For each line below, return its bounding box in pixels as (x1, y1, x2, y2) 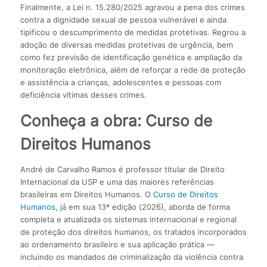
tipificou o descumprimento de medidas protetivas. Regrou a (20, 27, 246, 37)
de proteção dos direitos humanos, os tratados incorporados (20, 226, 247, 237)
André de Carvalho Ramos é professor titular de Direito (20, 164, 225, 174)
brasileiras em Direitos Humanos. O (20, 189, 153, 199)
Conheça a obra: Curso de (20, 111, 212, 130)
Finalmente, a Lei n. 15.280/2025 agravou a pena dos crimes (20, 2, 245, 12)
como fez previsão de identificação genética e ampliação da (20, 52, 242, 62)
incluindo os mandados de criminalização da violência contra (20, 252, 243, 262)
